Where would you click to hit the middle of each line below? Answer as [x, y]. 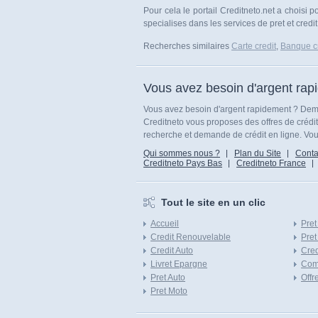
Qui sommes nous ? [182, 153]
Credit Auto [172, 251]
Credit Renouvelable [191, 237]
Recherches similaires [187, 46]
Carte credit [254, 46]
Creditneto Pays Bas [183, 163]
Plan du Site [258, 153]
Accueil [165, 224]
